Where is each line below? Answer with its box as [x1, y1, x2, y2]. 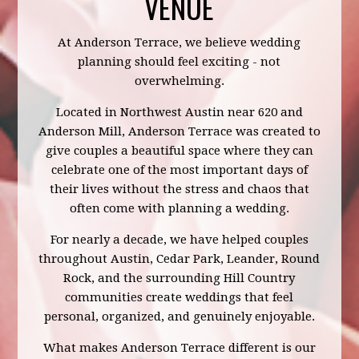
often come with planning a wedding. [69, 201, 289, 216]
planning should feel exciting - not [78, 54, 281, 69]
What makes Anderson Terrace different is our [42, 341, 316, 355]
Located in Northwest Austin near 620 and [55, 105, 303, 119]
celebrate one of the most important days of [50, 163, 308, 177]
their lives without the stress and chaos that [49, 182, 309, 196]
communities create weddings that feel [65, 290, 294, 305]
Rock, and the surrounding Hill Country [63, 271, 296, 285]
